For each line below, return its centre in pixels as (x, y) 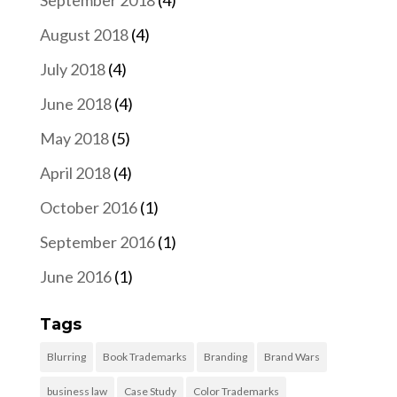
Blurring (66, 357)
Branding (225, 357)
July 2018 (72, 70)
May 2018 (74, 139)
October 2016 (88, 208)
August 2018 (84, 35)
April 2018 (75, 173)
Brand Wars (292, 357)
